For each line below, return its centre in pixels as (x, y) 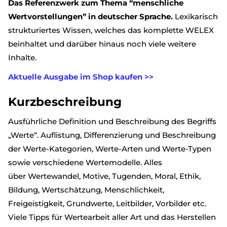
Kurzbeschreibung (65, 102)
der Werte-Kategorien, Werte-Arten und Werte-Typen (110, 149)
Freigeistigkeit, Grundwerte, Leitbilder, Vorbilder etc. (107, 204)
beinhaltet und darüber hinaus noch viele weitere (102, 44)
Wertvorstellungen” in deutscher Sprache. (90, 17)
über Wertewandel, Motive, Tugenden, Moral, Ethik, (104, 176)
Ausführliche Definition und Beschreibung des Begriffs (112, 122)
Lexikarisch (195, 17)
